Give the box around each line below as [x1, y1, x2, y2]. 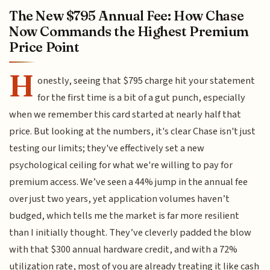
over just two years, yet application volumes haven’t [9, 192, 230, 207]
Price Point [9, 39, 80, 56]
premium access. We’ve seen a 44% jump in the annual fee [9, 175, 248, 190]
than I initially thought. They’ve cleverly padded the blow [9, 225, 252, 240]
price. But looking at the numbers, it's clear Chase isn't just [9, 124, 256, 139]
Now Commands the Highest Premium [9, 23, 250, 40]
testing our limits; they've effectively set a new [9, 141, 205, 156]
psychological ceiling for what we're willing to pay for [9, 158, 233, 173]
